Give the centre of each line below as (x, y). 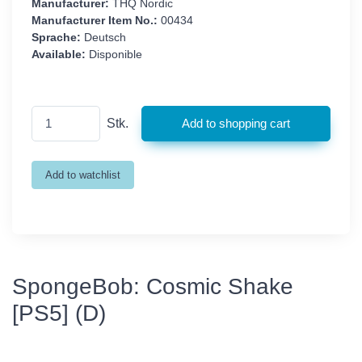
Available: (59, 55)
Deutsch (103, 38)
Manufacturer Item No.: (95, 21)
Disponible (114, 55)
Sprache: (56, 38)
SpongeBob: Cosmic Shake (153, 286)
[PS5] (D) (59, 313)
